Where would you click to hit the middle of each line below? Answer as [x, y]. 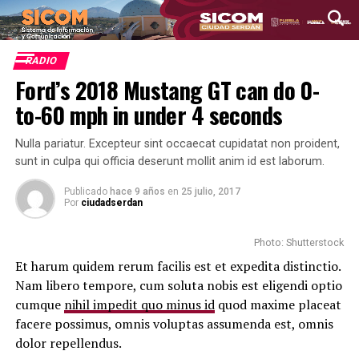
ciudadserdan [111, 203]
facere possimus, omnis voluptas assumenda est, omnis [174, 324]
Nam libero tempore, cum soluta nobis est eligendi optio [178, 285]
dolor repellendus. [68, 343]
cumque [39, 305]
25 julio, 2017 [210, 192]
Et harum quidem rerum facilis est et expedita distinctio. [177, 266]
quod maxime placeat [278, 305]
